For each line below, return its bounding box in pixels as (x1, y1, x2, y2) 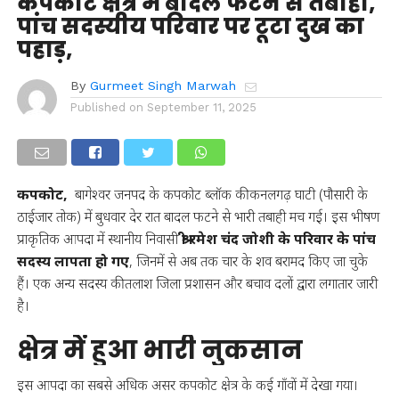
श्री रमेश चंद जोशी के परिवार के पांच (181, 229, 376, 249)
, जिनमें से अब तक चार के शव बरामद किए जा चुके (128, 251, 368, 272)
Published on (69, 101, 143, 115)
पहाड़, (16, 35, 73, 65)
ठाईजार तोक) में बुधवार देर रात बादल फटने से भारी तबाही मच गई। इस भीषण (16, 207, 379, 227)
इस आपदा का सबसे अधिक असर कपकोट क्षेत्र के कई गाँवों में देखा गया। (16, 375, 358, 395)
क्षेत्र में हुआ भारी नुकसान (16, 332, 303, 369)
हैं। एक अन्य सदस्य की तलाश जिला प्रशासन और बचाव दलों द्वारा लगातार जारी (16, 273, 378, 294)
